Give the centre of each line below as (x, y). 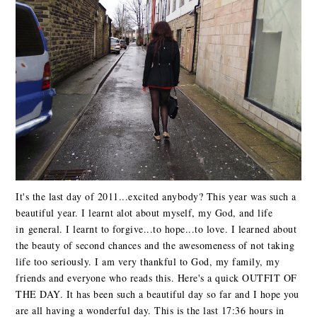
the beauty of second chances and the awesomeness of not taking (155, 245)
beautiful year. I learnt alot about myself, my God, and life (144, 212)
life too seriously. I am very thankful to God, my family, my (148, 261)
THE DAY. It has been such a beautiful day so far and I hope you (157, 294)
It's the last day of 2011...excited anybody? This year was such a (156, 196)
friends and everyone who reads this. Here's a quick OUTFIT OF (156, 277)
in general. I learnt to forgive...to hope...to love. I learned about (156, 229)
